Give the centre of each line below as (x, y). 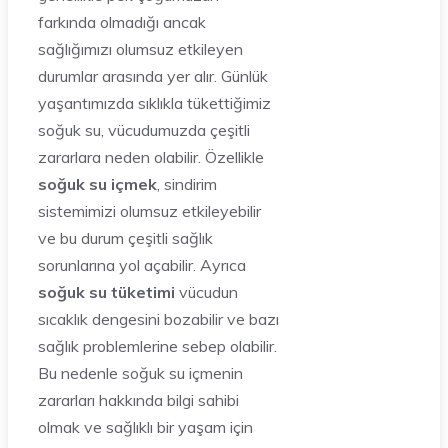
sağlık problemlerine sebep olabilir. (157, 345)
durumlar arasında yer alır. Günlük (153, 75)
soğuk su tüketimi (106, 291)
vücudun (206, 291)
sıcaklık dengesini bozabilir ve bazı (158, 318)
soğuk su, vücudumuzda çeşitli (144, 129)
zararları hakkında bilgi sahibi (138, 399)
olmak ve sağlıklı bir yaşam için (145, 426)
